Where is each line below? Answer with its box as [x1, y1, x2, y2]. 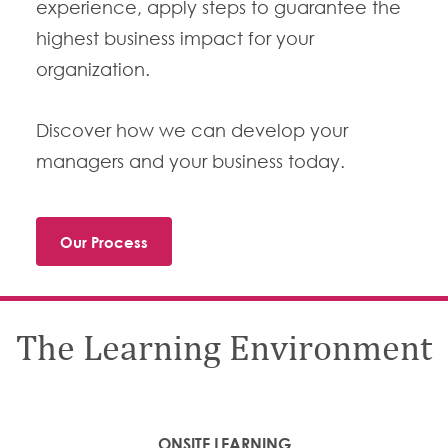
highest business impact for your [35, 28, 314, 50]
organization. [35, 59, 150, 81]
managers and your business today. [35, 151, 345, 173]
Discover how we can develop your [35, 120, 348, 142]
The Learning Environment [16, 332, 432, 369]
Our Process [59, 233, 148, 252]
